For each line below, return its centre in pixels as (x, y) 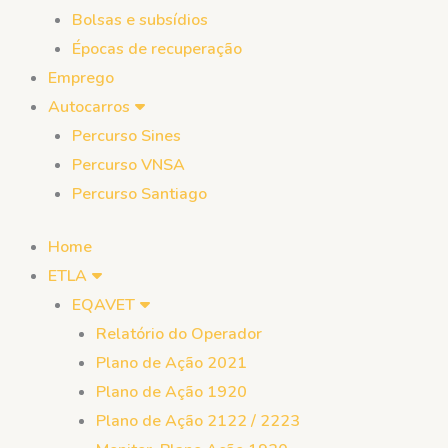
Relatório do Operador (179, 334)
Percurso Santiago (139, 194)
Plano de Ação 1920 (171, 392)
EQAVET (103, 305)
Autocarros (89, 107)
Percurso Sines (126, 136)
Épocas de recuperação (157, 49)
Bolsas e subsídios (140, 20)
